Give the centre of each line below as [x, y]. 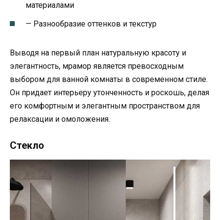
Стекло [27, 145]
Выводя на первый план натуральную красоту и [98, 53]
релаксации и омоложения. [60, 119]
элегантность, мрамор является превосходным [97, 66]
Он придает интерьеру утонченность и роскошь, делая [110, 92]
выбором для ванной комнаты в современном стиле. [109, 79]
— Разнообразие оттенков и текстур [91, 24]
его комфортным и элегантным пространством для [105, 106]
